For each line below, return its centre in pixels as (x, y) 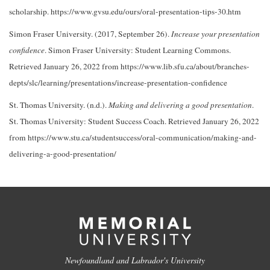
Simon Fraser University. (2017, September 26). (90, 34)
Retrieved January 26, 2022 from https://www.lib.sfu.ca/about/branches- (129, 67)
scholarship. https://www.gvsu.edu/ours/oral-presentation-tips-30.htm (125, 12)
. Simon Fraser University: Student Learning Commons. (138, 50)
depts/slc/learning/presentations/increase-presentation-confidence (118, 83)
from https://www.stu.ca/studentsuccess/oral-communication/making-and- (133, 138)
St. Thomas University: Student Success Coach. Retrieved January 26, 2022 (134, 121)
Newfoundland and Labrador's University (135, 260)
